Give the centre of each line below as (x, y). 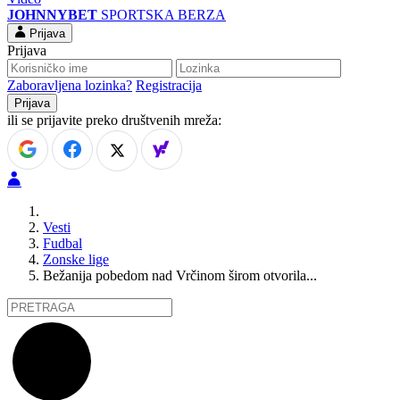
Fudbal (62, 243)
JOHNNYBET (52, 15)
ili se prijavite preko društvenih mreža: (114, 121)
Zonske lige (76, 259)
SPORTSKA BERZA (163, 15)
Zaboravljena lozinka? (70, 86)
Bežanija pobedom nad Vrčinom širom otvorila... (180, 275)
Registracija (169, 86)
